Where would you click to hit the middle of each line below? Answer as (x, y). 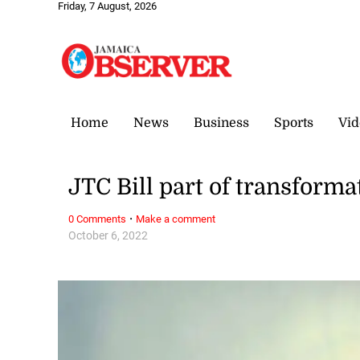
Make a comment (176, 219)
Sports (294, 123)
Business (221, 123)
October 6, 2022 (108, 235)
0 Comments (98, 219)
